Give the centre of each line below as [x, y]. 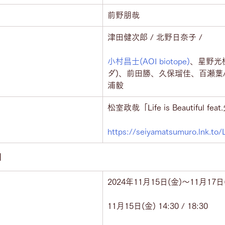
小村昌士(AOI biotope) [149, 61]
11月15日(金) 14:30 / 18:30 [158, 206]
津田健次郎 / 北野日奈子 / [155, 37]
